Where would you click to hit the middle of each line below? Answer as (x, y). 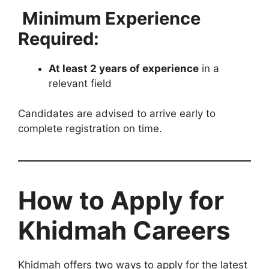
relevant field (80, 83)
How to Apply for (121, 201)
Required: (59, 38)
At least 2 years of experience (124, 68)
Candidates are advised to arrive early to (117, 114)
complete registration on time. (90, 129)
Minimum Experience (109, 18)
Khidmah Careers (124, 231)
